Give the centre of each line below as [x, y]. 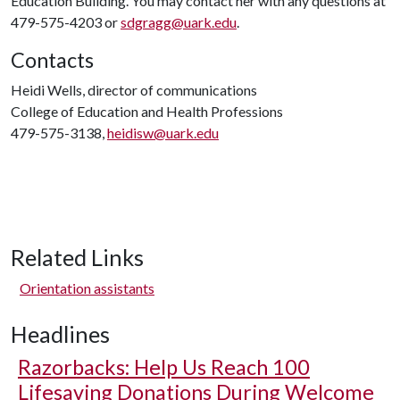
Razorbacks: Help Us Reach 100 [164, 367]
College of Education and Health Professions [147, 111]
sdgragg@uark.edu [179, 22]
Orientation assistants [87, 288]
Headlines [60, 334]
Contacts [52, 60]
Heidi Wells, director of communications [134, 90]
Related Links [77, 257]
